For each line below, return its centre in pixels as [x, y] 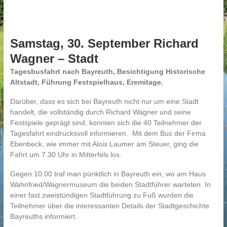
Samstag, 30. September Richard [104, 43]
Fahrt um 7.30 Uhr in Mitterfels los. [66, 155]
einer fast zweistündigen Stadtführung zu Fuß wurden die [102, 195]
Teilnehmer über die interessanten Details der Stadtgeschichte [109, 206]
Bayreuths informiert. [43, 216]
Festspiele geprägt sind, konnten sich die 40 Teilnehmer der [106, 123]
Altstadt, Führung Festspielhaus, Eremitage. [86, 82]
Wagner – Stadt [54, 59]
